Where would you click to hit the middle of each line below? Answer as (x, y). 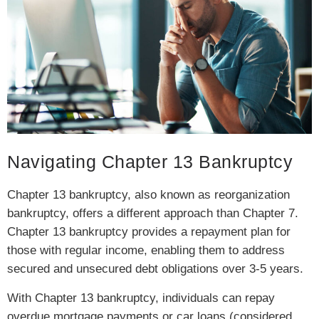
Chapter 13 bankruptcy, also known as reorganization (148, 195)
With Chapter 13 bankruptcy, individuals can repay (141, 298)
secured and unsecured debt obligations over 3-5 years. (155, 269)
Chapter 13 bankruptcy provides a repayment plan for (149, 232)
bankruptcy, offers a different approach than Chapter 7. (153, 214)
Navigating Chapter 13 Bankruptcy (150, 162)
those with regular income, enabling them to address (146, 251)
